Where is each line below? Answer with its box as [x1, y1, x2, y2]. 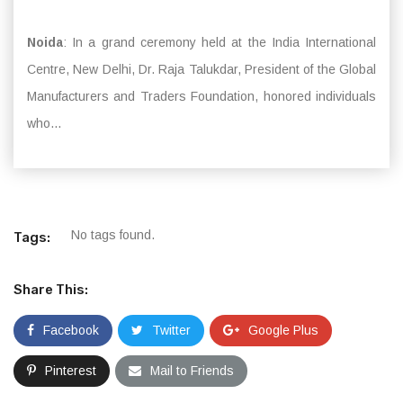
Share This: [13, 282, 88, 298]
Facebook [43, 323, 99, 337]
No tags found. [71, 228, 155, 242]
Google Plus [248, 323, 318, 337]
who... [27, 116, 61, 130]
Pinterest [45, 363, 96, 378]
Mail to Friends [150, 363, 234, 378]
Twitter [152, 323, 191, 337]
